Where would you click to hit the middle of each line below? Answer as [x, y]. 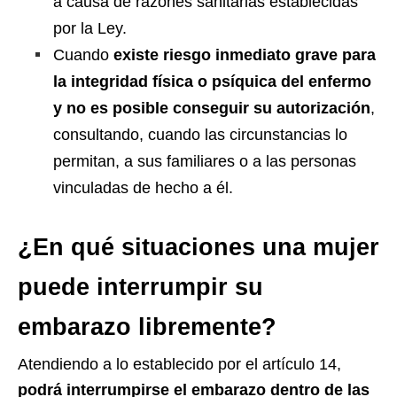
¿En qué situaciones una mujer [198, 247]
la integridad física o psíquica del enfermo [212, 81]
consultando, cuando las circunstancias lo [200, 134]
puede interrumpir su [140, 287]
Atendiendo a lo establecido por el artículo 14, [179, 364]
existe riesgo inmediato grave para [245, 54]
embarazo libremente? [147, 327]
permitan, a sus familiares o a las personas [205, 161]
